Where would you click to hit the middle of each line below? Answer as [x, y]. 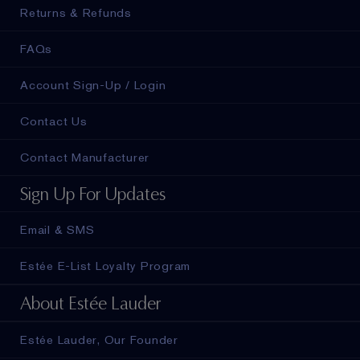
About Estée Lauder [90, 303]
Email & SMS [57, 229]
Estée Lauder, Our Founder [99, 340]
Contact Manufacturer [85, 157]
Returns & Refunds [76, 12]
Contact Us [54, 121]
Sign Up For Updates [93, 194]
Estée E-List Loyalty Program [105, 266]
